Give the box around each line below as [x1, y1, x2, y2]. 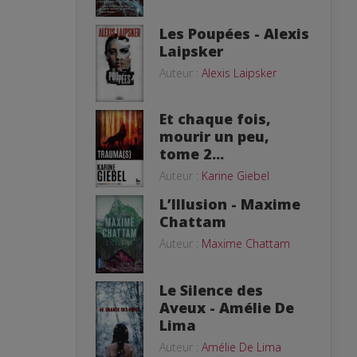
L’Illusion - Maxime [159, 194, 300, 214]
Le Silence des [159, 280, 263, 300]
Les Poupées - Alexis [159, 24, 309, 43]
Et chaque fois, [159, 108, 271, 128]
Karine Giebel [202, 167, 269, 183]
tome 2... [159, 143, 224, 163]
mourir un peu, [159, 126, 269, 146]
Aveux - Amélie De [159, 297, 294, 317]
